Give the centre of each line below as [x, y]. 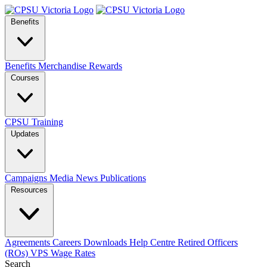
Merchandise [63, 66]
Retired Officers [208, 242]
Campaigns [27, 178]
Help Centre [153, 242]
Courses [25, 78]
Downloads [106, 242]
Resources [29, 190]
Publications [123, 178]
